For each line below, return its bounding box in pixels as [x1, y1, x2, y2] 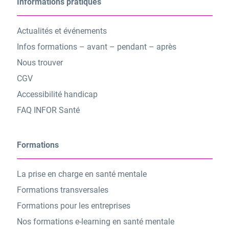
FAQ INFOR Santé [16, 105, 80, 116]
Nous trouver [16, 58, 63, 68]
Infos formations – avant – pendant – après [16, 42, 176, 52]
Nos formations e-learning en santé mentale [16, 217, 174, 227]
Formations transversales [16, 185, 108, 195]
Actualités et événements [16, 26, 107, 36]
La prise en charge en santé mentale [16, 169, 147, 179]
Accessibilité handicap [16, 89, 98, 100]
